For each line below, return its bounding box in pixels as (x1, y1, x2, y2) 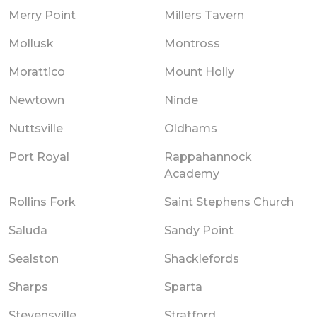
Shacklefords (164, 251, 239, 265)
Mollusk (8, 36, 54, 50)
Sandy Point (164, 223, 234, 237)
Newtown (8, 93, 64, 107)
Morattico (8, 64, 65, 79)
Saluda (8, 223, 47, 237)
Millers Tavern (164, 8, 244, 22)
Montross (164, 36, 220, 50)
